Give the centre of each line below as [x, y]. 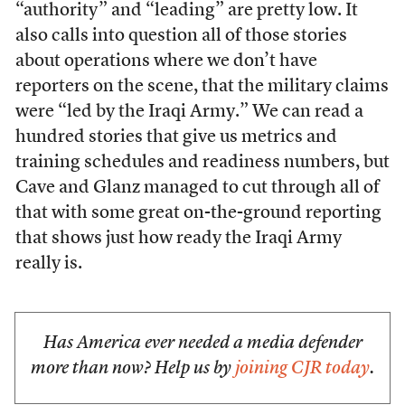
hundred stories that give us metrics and [176, 137]
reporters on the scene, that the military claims [202, 87]
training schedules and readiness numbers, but [202, 163]
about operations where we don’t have [166, 61]
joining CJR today [302, 369]
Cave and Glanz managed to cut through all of [197, 188]
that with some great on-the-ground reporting [198, 213]
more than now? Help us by [133, 369]
